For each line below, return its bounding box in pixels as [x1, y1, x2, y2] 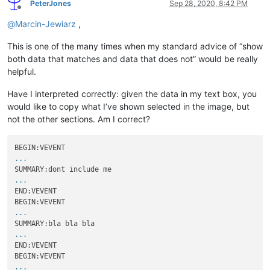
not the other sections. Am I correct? [7, 113, 150, 124]
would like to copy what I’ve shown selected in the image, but [7, 101, 250, 111]
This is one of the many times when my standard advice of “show [7, 40, 263, 51]
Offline [19, 7, 41, 17]
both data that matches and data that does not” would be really [7, 53, 258, 64]
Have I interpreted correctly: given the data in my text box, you [7, 88, 257, 99]
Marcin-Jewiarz [15, 18, 76, 29]
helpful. [7, 66, 36, 77]
